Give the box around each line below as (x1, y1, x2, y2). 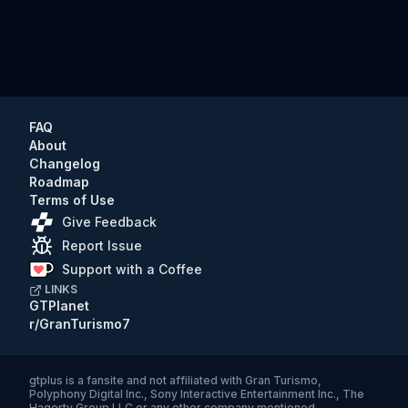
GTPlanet (29, 298, 89, 313)
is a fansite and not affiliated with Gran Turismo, (63, 373, 321, 387)
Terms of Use (29, 192, 115, 208)
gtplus (29, 373, 63, 387)
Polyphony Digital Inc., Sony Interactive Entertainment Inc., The (29, 387, 364, 401)
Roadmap (29, 174, 89, 189)
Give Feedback (62, 214, 157, 229)
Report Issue (62, 238, 142, 253)
